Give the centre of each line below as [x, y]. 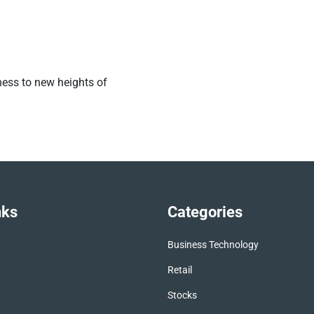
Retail [180, 270]
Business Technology [213, 245]
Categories [205, 212]
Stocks [182, 295]
